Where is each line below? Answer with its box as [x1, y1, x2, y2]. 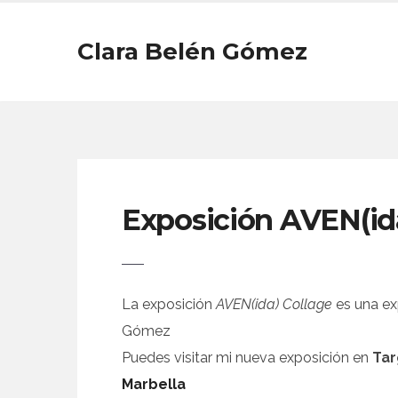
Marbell [122, 376, 177, 394]
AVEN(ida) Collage [216, 296, 332, 314]
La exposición [122, 296, 216, 314]
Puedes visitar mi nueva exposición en [122, 349, 372, 367]
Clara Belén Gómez [77, 37, 307, 66]
